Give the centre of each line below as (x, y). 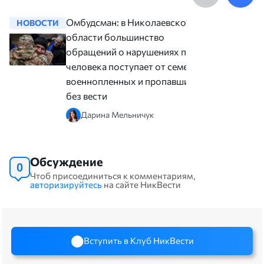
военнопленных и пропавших (130, 81)
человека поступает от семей (130, 66)
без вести (87, 95)
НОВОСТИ (38, 22)
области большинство (115, 37)
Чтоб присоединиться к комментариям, (113, 175)
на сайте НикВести (141, 184)
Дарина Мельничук (117, 115)
